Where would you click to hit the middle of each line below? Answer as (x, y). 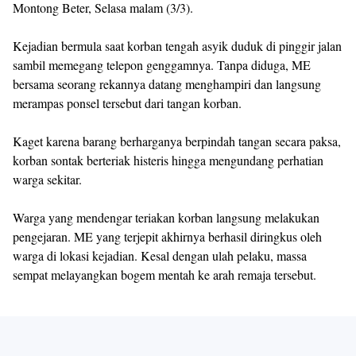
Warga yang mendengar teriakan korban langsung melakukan (166, 217)
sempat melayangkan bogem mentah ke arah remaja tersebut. (164, 275)
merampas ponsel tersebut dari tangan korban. (127, 103)
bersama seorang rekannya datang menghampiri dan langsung (167, 84)
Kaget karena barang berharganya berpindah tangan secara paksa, (177, 141)
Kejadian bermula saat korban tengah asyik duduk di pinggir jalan (177, 46)
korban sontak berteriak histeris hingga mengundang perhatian (168, 160)
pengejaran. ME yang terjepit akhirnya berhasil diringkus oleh (167, 236)
